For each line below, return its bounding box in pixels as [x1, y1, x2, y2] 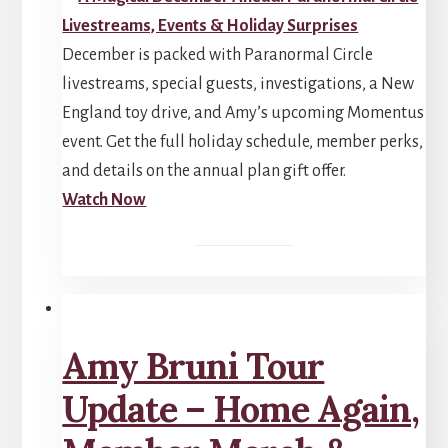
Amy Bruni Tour [62, 342, 325, 389]
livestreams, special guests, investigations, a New [62, 75, 415, 94]
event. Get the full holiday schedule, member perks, [62, 133, 424, 152]
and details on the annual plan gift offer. [62, 162, 347, 181]
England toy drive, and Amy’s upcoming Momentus [62, 104, 425, 123]
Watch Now [62, 191, 147, 210]
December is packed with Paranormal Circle [62, 46, 374, 65]
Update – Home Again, [62, 385, 420, 432]
